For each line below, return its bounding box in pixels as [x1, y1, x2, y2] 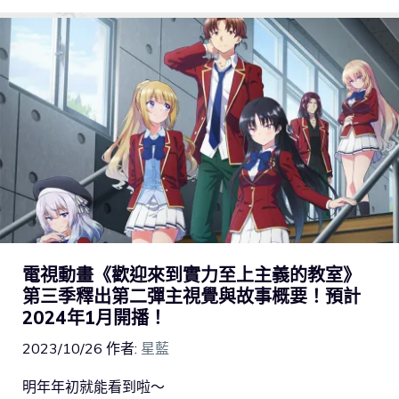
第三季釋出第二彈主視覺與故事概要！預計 [22, 285, 361, 308]
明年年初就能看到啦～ [22, 378, 165, 396]
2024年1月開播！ [22, 306, 167, 330]
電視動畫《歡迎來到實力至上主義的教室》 [22, 264, 361, 287]
